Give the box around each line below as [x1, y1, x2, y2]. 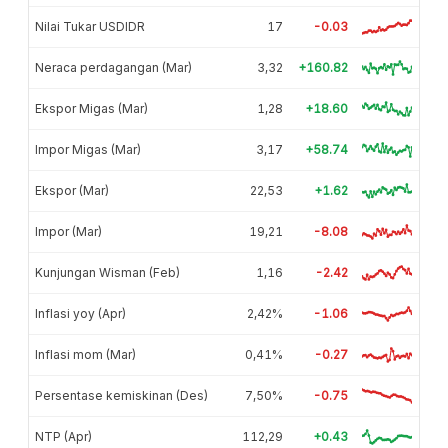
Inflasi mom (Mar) [35, 346, 136, 362]
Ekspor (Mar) [35, 182, 109, 198]
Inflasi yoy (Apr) [35, 305, 126, 321]
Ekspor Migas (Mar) [35, 100, 148, 116]
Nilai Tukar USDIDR [35, 18, 145, 34]
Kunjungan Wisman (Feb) [35, 264, 180, 280]
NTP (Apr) [35, 428, 92, 444]
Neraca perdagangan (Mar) [35, 59, 192, 75]
